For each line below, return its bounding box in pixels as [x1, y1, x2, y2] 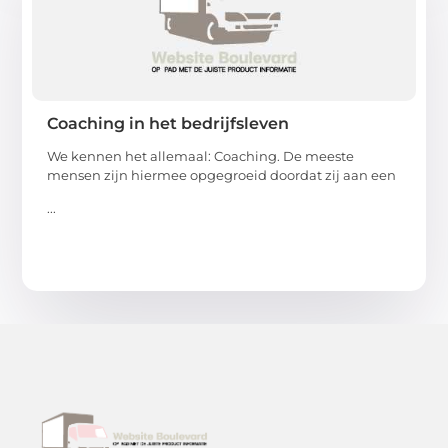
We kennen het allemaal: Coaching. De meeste [47, 147, 355, 164]
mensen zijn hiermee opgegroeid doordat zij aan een [47, 166, 397, 183]
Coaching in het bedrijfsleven [47, 113, 290, 133]
